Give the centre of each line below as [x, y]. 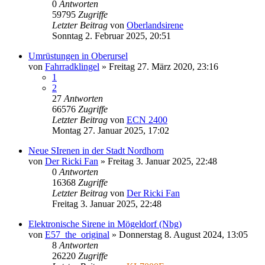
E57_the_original [77, 234]
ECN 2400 [147, 119]
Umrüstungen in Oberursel [78, 56]
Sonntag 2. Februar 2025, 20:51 [112, 35]
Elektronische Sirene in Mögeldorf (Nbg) [105, 224]
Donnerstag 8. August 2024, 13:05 [183, 234]
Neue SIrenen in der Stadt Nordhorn [96, 150]
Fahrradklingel [72, 66]
